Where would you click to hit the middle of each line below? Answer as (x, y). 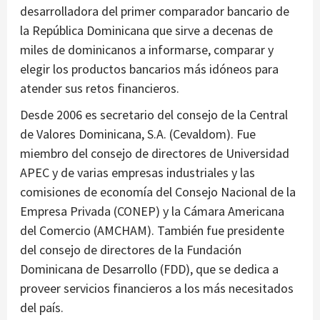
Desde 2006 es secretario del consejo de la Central (154, 115)
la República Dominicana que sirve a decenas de (146, 31)
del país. (42, 308)
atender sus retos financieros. (100, 89)
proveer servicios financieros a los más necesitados (157, 289)
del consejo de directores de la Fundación (131, 250)
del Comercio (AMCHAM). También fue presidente (152, 231)
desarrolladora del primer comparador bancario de (155, 11)
